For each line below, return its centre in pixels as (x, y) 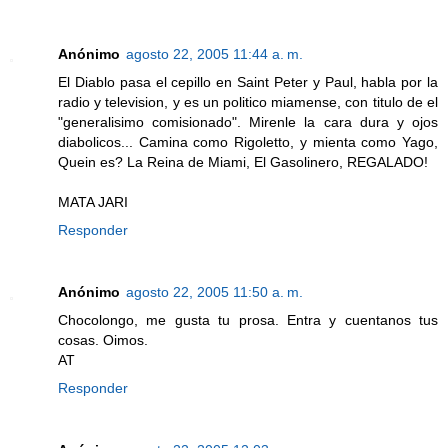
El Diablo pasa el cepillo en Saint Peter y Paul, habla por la (248, 81)
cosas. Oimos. (103, 339)
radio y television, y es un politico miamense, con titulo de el (248, 101)
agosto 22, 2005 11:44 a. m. (214, 53)
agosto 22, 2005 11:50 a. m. (214, 291)
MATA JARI (93, 201)
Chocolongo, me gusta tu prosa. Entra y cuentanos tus (248, 319)
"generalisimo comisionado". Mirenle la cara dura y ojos (248, 121)
